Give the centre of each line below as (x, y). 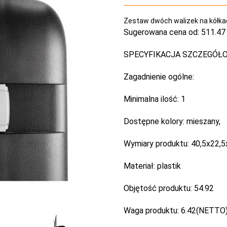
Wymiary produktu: (157, 144)
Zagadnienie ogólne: (159, 77)
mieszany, (202, 121)
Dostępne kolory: (154, 121)
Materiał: (140, 166)
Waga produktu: (152, 211)
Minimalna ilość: (152, 99)
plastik (169, 166)
